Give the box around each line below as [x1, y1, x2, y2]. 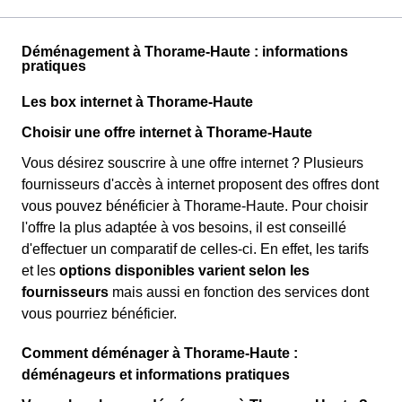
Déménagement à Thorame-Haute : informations [22, 44, 348, 60]
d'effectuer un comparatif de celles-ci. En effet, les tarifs [22, 241, 369, 258]
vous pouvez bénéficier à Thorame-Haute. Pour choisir [22, 198, 368, 214]
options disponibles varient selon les [59, 263, 310, 279]
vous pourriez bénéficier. [22, 306, 177, 322]
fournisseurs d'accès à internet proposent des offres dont [22, 177, 379, 193]
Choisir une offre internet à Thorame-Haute [22, 125, 312, 141]
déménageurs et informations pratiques [22, 367, 290, 383]
